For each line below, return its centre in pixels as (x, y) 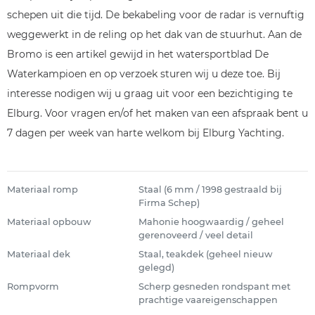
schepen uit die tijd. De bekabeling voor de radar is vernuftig (156, 15)
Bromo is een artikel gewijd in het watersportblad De (138, 54)
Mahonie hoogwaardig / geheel (211, 222)
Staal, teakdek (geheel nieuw (205, 254)
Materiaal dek (39, 254)
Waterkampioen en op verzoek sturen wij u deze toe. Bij (144, 74)
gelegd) (156, 268)
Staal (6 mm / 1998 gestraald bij (210, 189)
